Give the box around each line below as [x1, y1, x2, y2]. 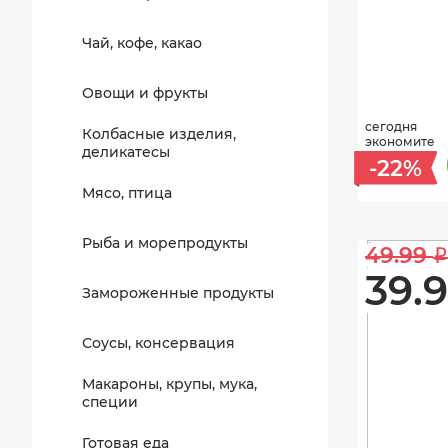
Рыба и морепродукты [82, 234, 248, 252]
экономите [365, 134, 435, 149]
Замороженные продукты [82, 284, 274, 302]
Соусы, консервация [82, 334, 235, 352]
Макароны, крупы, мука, [82, 375, 257, 393]
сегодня [365, 119, 417, 134]
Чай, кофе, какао [82, 34, 202, 52]
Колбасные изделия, [82, 125, 236, 143]
